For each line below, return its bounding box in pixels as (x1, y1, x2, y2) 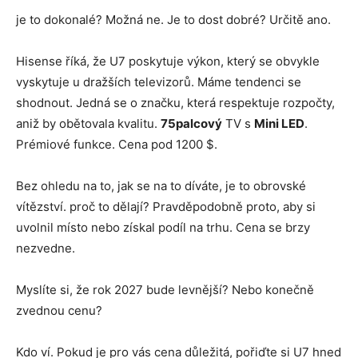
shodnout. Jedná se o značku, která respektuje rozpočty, (16, 94, 335, 110)
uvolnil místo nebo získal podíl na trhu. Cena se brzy (16, 219, 310, 235)
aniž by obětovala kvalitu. (16, 115, 161, 131)
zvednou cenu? (16, 302, 102, 318)
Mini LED (254, 115, 304, 131)
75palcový (161, 115, 222, 131)
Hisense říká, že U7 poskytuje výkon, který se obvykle (16, 53, 320, 69)
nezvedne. (16, 240, 75, 256)
